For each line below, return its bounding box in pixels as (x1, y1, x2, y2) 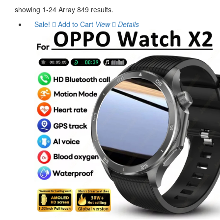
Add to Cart (56, 19, 93, 29)
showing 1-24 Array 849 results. (15, 4, 113, 14)
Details (116, 19, 139, 29)
